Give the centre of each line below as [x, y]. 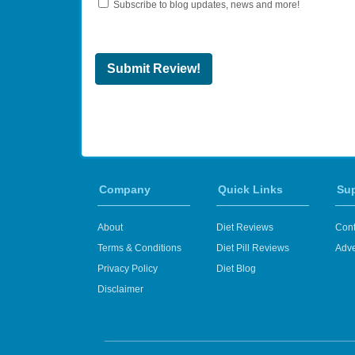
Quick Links [250, 189]
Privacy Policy [128, 269]
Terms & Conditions [139, 248]
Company [125, 189]
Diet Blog [236, 269]
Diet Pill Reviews [253, 248]
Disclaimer [120, 289]
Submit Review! [154, 69]
